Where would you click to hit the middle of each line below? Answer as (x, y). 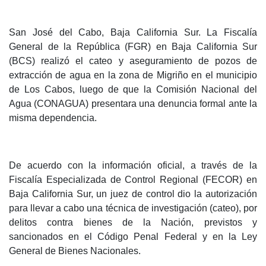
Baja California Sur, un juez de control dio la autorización (133, 194)
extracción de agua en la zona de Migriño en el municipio (133, 75)
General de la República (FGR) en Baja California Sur (133, 47)
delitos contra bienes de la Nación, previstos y (133, 223)
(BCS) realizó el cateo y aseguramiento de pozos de (133, 61)
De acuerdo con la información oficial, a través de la (133, 166)
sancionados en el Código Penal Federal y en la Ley (133, 237)
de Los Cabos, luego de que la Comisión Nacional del (133, 90)
